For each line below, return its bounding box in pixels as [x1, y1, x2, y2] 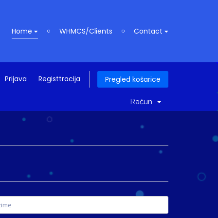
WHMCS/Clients [59, 26, 112, 36]
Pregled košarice [105, 74, 161, 84]
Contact [134, 26, 164, 36]
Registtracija [38, 73, 80, 84]
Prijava [5, 73, 27, 84]
